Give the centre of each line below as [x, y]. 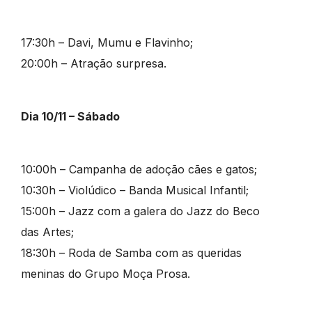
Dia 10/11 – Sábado [70, 117]
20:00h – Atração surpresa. [93, 64]
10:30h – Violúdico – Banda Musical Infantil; [134, 190]
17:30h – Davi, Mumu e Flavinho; [107, 43]
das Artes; [47, 232]
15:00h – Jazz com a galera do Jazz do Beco [140, 211]
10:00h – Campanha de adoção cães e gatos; [139, 170]
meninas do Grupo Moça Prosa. [105, 274]
